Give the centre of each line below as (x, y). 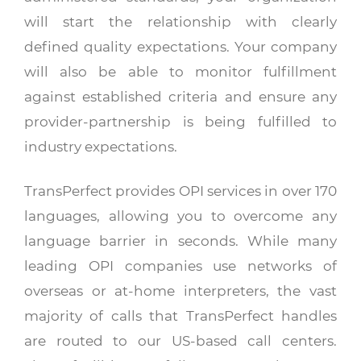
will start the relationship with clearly (180, 22)
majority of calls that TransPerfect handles (180, 316)
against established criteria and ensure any (180, 97)
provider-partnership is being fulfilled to (180, 122)
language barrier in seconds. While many (180, 241)
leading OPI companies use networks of (180, 266)
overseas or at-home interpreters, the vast (180, 291)
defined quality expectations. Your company (180, 47)
